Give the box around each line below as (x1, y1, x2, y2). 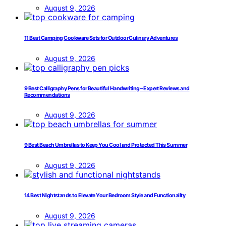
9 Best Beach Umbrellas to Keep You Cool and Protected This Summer (24, 142, 188, 149)
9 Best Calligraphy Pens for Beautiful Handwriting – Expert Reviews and (24, 85, 190, 92)
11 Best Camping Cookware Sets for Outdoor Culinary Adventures (24, 34, 178, 41)
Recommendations (24, 91, 70, 98)
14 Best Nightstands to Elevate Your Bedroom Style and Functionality (24, 192, 186, 199)
